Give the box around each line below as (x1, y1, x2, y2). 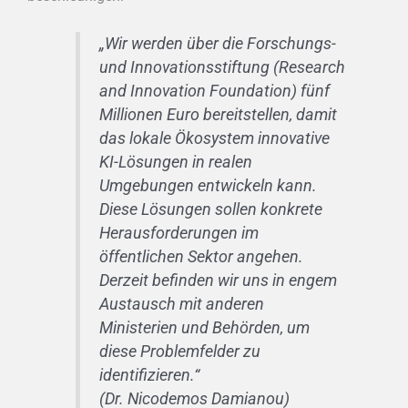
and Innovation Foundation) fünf (98, 82, 330, 101)
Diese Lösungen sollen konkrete (98, 200, 322, 219)
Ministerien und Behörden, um (98, 319, 310, 338)
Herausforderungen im (98, 224, 259, 243)
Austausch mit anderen (98, 295, 264, 314)
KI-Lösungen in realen (98, 153, 252, 172)
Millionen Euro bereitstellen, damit (98, 106, 337, 125)
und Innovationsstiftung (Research (98, 58, 345, 77)
